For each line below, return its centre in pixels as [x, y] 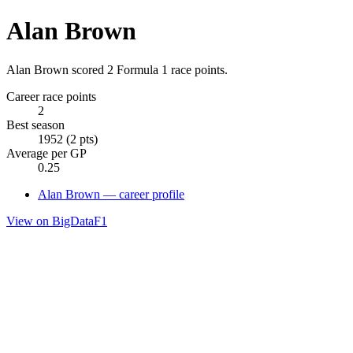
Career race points [51, 96]
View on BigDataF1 [57, 221]
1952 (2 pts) [68, 139]
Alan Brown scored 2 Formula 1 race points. [117, 69]
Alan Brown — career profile [111, 194]
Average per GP [46, 153]
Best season [35, 124]
